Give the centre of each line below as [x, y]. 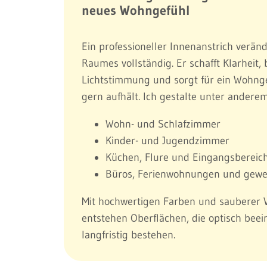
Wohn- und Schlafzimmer [163, 124]
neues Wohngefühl [136, 10]
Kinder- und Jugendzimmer [167, 140]
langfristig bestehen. [128, 235]
